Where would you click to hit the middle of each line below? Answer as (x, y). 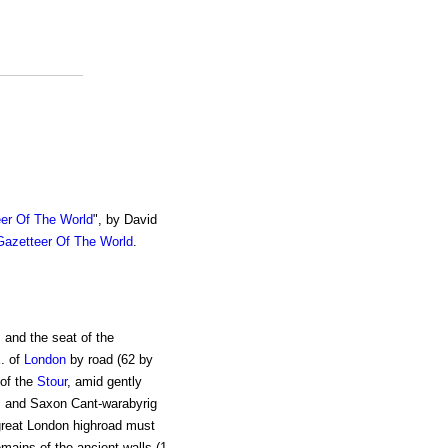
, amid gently (104, 382)
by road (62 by (109, 360)
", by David (124, 220)
